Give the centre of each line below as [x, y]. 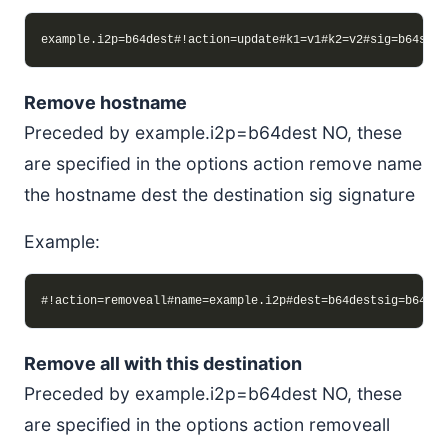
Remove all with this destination [163, 363]
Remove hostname [105, 102]
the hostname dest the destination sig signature [219, 194]
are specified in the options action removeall [207, 424]
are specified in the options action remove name [223, 163]
